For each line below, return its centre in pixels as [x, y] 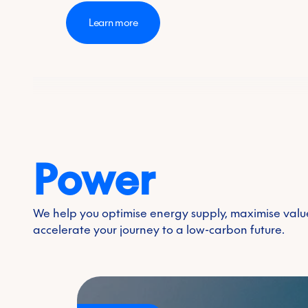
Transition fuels [113, 171]
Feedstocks [104, 197]
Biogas [95, 223]
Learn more [113, 22]
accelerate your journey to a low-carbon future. [158, 230]
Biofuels [97, 250]
